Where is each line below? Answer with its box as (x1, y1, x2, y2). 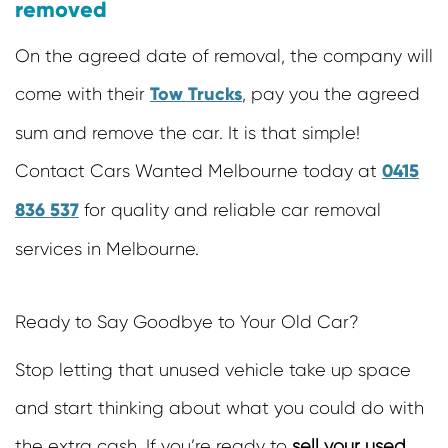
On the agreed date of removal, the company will (15, 46, 433, 67)
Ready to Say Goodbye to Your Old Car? (15, 312, 359, 333)
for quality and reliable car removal (79, 200, 381, 221)
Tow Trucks (150, 83, 242, 106)
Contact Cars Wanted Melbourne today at (15, 161, 382, 182)
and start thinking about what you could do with (15, 398, 424, 419)
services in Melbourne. (15, 239, 199, 260)
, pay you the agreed (242, 84, 420, 105)
